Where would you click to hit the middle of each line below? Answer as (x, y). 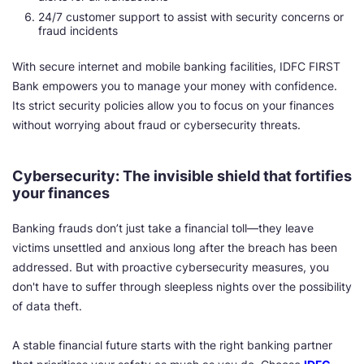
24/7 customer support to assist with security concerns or (191, 17)
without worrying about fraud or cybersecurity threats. (156, 125)
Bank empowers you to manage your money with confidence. (175, 86)
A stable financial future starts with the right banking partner (172, 345)
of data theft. (47, 306)
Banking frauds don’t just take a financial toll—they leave (163, 228)
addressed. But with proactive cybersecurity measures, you (171, 267)
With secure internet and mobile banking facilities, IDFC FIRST (176, 66)
